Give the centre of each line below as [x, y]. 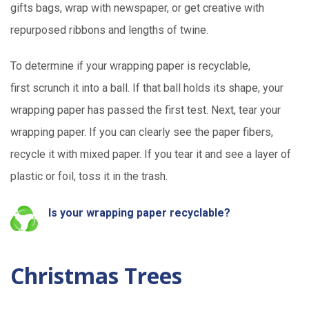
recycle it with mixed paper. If [81, 154]
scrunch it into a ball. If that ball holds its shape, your [158, 88]
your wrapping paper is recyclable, [168, 66]
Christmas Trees [96, 276]
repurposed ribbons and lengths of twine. [109, 30]
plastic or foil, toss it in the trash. [89, 177]
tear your [260, 110]
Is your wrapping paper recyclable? [141, 213]
